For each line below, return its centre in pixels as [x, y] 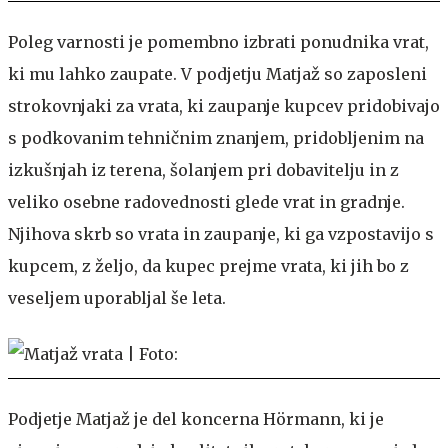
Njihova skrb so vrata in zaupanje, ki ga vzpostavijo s [221, 233]
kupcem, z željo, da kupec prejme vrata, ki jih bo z [208, 265]
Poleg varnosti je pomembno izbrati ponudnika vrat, [218, 41]
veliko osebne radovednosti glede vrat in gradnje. [206, 201]
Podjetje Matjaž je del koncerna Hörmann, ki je [196, 418]
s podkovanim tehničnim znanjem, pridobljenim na [216, 137]
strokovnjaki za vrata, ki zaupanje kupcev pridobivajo [224, 105]
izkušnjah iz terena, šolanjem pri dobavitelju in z [203, 169]
